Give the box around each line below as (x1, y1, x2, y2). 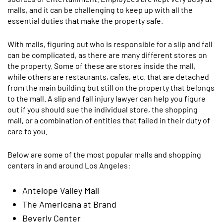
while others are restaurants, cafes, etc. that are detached (7, 72, 209, 81)
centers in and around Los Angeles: (7, 161, 130, 170)
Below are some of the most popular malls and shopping (7, 150, 201, 159)
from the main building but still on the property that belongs (7, 83, 215, 92)
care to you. (7, 126, 48, 136)
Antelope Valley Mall (22, 185, 99, 196)
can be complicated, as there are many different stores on (7, 50, 207, 59)
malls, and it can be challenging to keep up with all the (7, 5, 193, 14)
